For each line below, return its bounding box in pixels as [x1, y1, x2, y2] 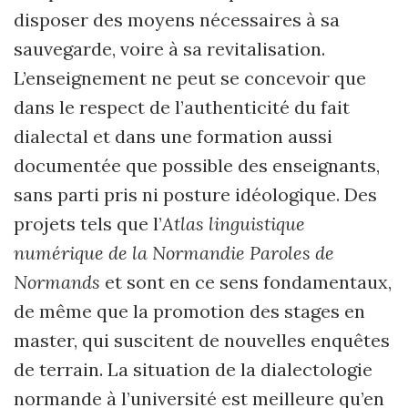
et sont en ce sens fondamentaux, [105, 270, 392, 293]
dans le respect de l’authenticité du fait [14, 96, 350, 118]
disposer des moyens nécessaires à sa [14, 8, 340, 31]
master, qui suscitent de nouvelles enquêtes [14, 329, 390, 352]
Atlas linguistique [162, 212, 305, 235]
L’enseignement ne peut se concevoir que [14, 66, 366, 89]
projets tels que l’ [14, 212, 162, 235]
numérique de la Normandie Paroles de [14, 241, 334, 264]
